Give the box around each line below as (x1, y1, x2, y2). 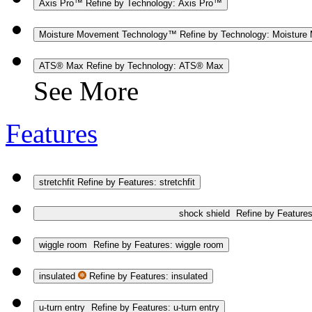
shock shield (179, 208, 230, 219)
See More (33, 75, 139, 106)
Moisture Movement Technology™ (39, 29, 180, 40)
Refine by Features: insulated (89, 270, 208, 281)
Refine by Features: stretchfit (77, 176, 195, 187)
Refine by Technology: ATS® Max (86, 60, 224, 71)
